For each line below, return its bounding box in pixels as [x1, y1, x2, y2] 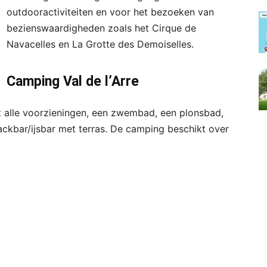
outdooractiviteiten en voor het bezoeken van [7, 6, 214, 18]
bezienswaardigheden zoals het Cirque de [7, 22, 196, 34]
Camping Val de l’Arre [7, 73, 139, 89]
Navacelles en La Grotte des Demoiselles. [7, 38, 194, 50]
